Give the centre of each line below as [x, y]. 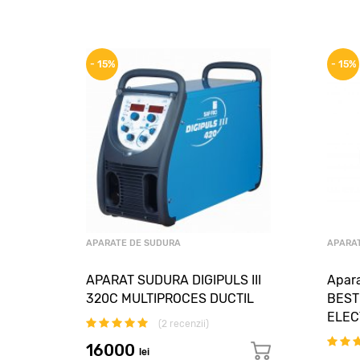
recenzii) [188, 324]
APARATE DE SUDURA [133, 243]
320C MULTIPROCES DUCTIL [170, 299]
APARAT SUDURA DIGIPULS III [174, 280]
